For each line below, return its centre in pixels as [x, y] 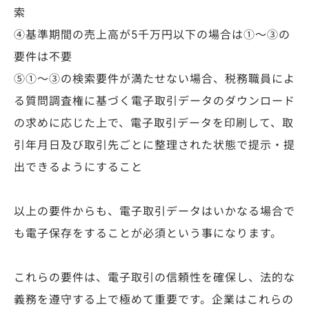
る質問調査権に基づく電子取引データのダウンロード [154, 101]
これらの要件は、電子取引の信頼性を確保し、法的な [154, 278]
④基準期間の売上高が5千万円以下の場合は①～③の [152, 35]
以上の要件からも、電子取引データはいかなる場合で [154, 212]
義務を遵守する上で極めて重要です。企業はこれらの [154, 300]
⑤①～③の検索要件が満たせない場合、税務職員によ [154, 79]
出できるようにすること [78, 168]
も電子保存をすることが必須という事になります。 [148, 234]
